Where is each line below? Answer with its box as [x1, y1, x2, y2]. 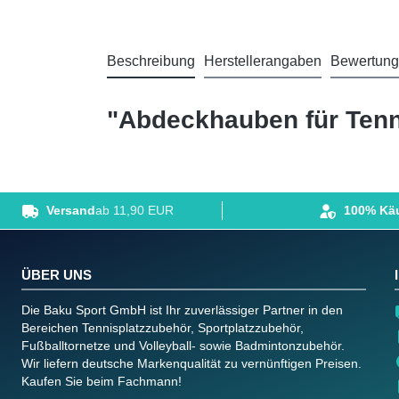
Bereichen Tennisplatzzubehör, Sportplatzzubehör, [21, 320, 304, 335]
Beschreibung [107, 53, 195, 69]
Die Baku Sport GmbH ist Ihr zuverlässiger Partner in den [21, 302, 343, 317]
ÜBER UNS [21, 266, 92, 282]
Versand [46, 203, 95, 218]
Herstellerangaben [204, 53, 322, 69]
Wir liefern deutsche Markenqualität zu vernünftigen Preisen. [21, 355, 362, 370]
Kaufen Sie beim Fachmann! [21, 373, 182, 388]
